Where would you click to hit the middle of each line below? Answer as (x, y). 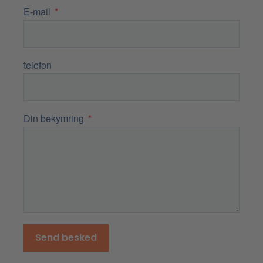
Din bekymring (55, 118)
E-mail (38, 11)
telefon (38, 65)
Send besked (66, 238)
